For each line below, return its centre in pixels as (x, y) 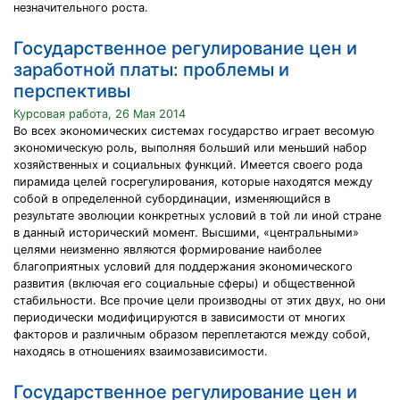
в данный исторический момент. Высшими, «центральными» (186, 233)
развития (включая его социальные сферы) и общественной (184, 283)
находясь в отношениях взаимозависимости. (141, 351)
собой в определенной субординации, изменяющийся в (172, 199)
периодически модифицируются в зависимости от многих (179, 317)
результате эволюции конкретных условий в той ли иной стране (197, 216)
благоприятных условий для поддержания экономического (183, 267)
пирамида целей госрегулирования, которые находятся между (193, 182)
